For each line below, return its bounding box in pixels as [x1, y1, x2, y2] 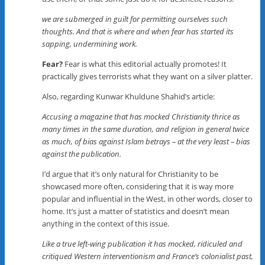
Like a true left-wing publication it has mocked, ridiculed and [42, 238, 243, 249]
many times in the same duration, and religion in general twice [42, 123, 250, 134]
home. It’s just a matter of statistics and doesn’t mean [42, 205, 230, 216]
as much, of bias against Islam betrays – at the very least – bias [42, 135, 251, 147]
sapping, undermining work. [42, 38, 138, 49]
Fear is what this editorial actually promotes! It [63, 58, 227, 69]
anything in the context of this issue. [42, 218, 170, 229]
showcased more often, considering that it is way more [42, 180, 234, 192]
